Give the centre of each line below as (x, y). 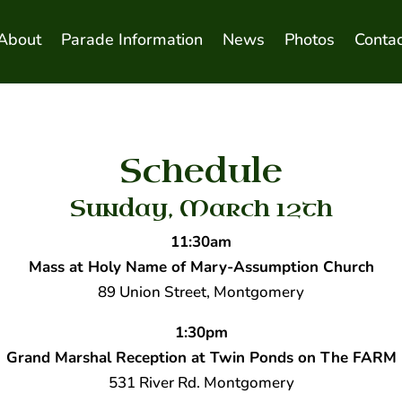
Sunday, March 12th (201, 208)
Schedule (201, 171)
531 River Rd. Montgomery (201, 382)
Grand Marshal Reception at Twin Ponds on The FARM (201, 357)
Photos (309, 39)
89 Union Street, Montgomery (201, 292)
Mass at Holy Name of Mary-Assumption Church (201, 267)
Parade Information (131, 39)
